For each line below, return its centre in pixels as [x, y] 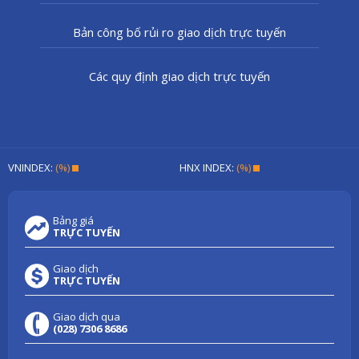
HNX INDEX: [208, 167]
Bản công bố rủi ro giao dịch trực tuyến [179, 32]
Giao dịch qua [87, 316]
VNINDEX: [32, 167]
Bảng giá [73, 220]
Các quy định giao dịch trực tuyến [179, 76]
